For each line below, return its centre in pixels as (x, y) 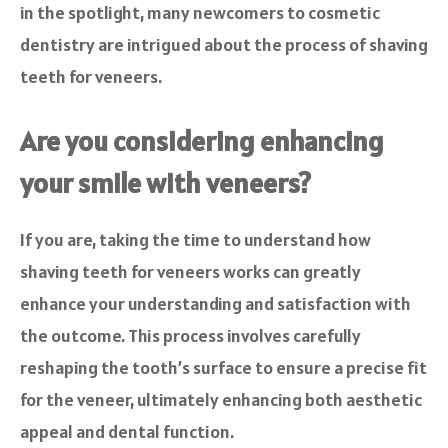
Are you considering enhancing (202, 141)
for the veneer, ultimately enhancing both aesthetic (221, 400)
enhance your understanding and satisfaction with (215, 304)
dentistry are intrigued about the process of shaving (224, 45)
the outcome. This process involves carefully (190, 336)
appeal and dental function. (127, 432)
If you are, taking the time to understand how (195, 240)
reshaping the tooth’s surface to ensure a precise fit (223, 368)
